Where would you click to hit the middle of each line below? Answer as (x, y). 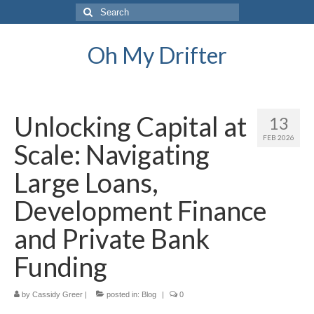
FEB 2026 (279, 137)
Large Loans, (86, 182)
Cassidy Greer (57, 294)
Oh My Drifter (157, 55)
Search (91, 10)
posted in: (123, 294)
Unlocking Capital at (130, 126)
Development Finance (141, 210)
